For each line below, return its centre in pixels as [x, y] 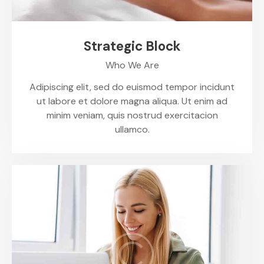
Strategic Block [132, 46]
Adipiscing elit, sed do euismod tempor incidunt [132, 87]
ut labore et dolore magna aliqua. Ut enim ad [132, 101]
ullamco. [132, 129]
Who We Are [132, 65]
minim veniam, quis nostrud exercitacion [132, 115]
